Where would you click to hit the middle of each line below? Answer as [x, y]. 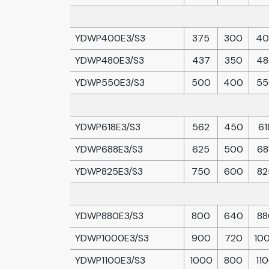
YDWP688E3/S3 [109, 149]
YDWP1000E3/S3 [112, 238]
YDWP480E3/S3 [110, 60]
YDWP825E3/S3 [109, 171]
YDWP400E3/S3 [110, 38]
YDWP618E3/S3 [108, 127]
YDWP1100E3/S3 [110, 260]
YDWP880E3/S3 [109, 216]
